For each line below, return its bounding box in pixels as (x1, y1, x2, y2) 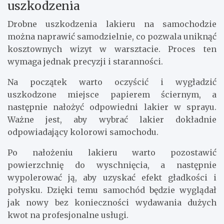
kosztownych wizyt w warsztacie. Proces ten (7, 44, 216, 54)
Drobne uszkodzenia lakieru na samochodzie (7, 19, 216, 29)
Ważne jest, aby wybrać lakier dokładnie (7, 114, 216, 125)
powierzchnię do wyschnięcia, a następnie (7, 160, 216, 170)
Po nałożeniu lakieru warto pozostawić (7, 147, 216, 158)
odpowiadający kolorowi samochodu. (7, 127, 158, 137)
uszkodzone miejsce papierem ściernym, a (7, 89, 216, 100)
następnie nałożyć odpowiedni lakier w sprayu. (7, 102, 216, 112)
